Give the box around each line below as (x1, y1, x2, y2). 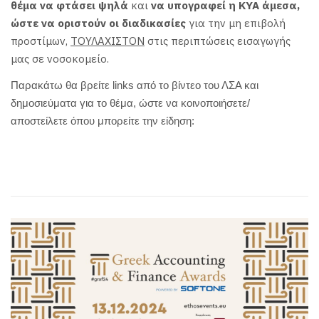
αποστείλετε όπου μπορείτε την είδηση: (11, 115, 194, 127)
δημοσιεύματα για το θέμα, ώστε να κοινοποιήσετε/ (11, 97, 250, 110)
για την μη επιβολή (186, 16, 286, 30)
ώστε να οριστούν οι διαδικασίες (11, 16, 186, 30)
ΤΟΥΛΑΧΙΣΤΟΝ (70, 33, 145, 48)
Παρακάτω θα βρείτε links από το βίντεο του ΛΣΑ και (11, 79, 258, 92)
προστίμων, (11, 33, 70, 48)
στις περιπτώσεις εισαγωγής (145, 33, 291, 48)
